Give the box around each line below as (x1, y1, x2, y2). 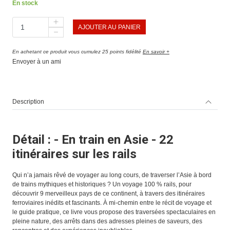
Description (12, 98, 44, 105)
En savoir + (142, 48, 169, 54)
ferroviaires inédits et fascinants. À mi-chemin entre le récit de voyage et (12, 199, 212, 206)
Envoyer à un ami (12, 57, 61, 65)
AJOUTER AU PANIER (78, 23, 141, 31)
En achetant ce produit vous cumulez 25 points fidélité (12, 48, 143, 54)
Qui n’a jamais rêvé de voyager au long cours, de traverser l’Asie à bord (12, 171, 212, 179)
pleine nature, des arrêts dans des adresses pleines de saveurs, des (12, 217, 202, 225)
